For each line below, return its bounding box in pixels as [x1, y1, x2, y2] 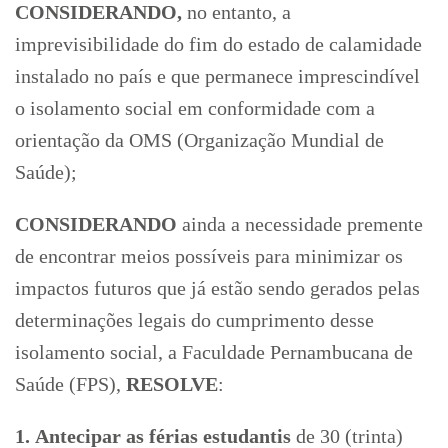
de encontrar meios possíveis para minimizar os [15, 244, 403, 267]
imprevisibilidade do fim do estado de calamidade [15, 32, 422, 55]
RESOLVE [126, 372, 218, 395]
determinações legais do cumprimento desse [15, 308, 374, 331]
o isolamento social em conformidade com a [15, 96, 375, 119]
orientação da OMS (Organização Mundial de [15, 128, 384, 151]
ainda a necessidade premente [177, 212, 423, 235]
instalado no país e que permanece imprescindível [15, 64, 420, 87]
